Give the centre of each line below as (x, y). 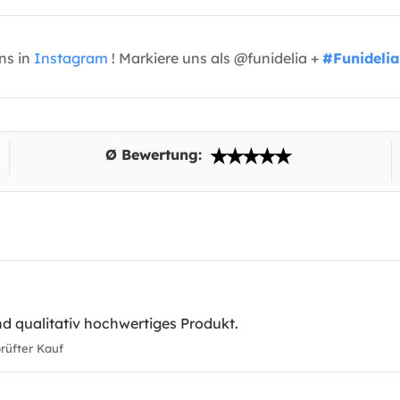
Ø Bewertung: (155, 155)
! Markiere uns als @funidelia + (215, 58)
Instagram (71, 58)
